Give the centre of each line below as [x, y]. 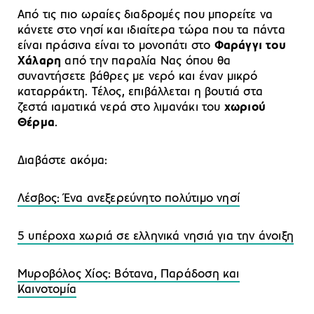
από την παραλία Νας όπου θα [146, 61]
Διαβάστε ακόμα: [63, 161]
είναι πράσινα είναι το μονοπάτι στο [116, 46]
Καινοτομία [47, 289]
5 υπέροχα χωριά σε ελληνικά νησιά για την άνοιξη [156, 236]
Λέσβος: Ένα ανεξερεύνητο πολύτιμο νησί [129, 198]
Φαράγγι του [250, 46]
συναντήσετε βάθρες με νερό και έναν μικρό [138, 76]
